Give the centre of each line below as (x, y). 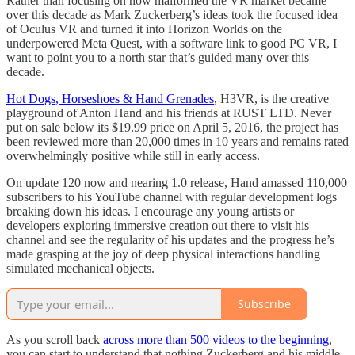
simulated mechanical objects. (80, 268)
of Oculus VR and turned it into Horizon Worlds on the (144, 29)
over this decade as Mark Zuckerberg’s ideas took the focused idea (172, 14)
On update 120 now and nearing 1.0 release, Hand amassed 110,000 (177, 182)
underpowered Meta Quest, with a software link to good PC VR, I (172, 43)
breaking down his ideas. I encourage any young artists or (150, 211)
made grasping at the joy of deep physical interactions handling (163, 254)
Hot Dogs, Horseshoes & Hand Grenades (110, 98)
